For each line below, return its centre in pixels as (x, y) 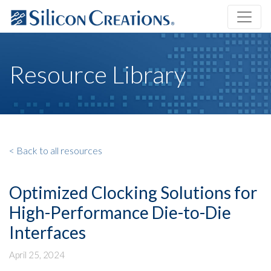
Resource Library (97, 75)
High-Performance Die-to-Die (120, 213)
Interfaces (47, 233)
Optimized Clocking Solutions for (133, 193)
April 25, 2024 (37, 255)
